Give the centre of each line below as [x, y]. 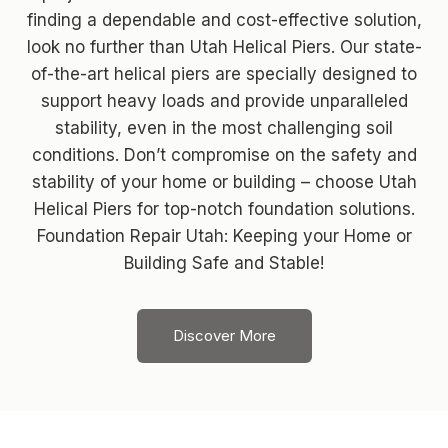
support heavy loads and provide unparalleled [224, 100]
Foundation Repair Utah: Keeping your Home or [224, 235]
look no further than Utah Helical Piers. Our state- [224, 46]
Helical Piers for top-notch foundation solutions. [224, 208]
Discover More [224, 335]
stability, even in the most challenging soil [224, 127]
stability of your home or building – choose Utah [224, 181]
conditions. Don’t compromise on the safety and [224, 154]
